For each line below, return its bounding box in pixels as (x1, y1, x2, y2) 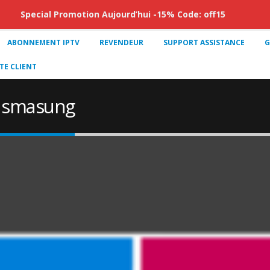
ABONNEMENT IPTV (7, 37, 80, 48)
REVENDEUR (99, 37, 143, 48)
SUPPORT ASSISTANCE (163, 37, 245, 48)
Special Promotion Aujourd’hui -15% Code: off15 (20, 8, 225, 20)
